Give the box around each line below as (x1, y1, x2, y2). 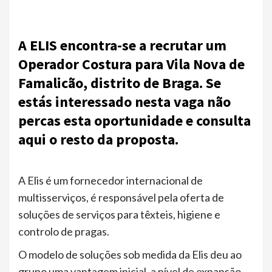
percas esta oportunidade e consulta (18, 111, 251, 130)
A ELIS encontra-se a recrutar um (18, 36, 226, 55)
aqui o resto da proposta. (18, 130, 178, 149)
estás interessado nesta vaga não (18, 92, 231, 111)
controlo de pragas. (18, 225, 109, 238)
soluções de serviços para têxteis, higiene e (18, 208, 220, 221)
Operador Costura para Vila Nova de (18, 55, 245, 73)
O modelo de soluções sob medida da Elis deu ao (18, 248, 242, 261)
